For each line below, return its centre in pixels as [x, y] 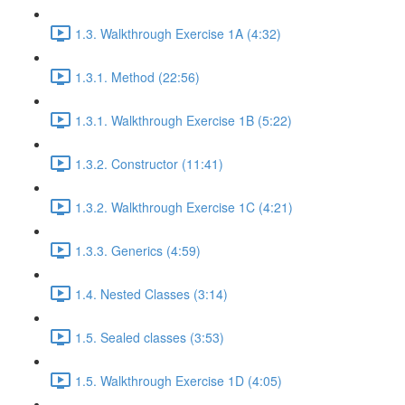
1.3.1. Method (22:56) [137, 76]
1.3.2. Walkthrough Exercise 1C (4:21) [184, 207]
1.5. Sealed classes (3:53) [150, 337]
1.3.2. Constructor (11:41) [149, 163]
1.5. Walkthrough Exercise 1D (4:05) [179, 380]
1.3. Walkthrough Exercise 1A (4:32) [178, 33]
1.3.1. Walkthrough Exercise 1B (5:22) [184, 120]
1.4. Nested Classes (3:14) [151, 293]
